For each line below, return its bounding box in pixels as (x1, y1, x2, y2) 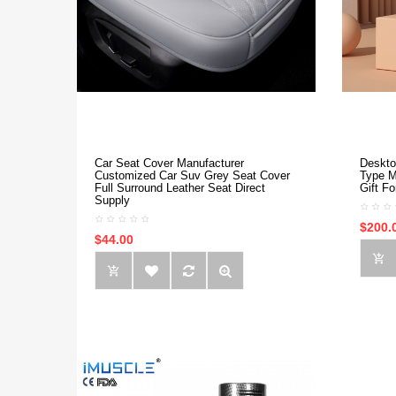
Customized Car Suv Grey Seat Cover (95, 169, 290, 182)
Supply (95, 194, 130, 207)
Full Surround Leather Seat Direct (95, 181, 265, 194)
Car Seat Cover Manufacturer (95, 156, 244, 170)
